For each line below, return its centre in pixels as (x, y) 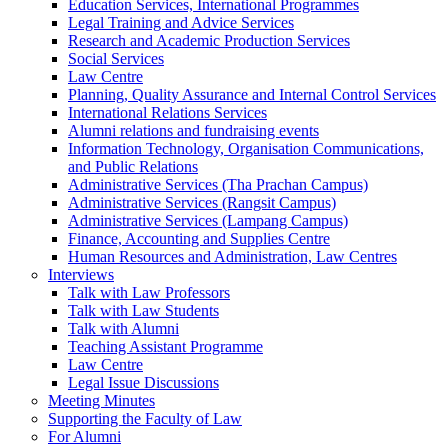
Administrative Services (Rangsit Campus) (202, 203)
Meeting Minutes (101, 401)
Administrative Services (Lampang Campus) (208, 221)
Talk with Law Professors (149, 293)
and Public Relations (133, 167)
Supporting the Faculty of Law (145, 419)
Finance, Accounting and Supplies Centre (199, 239)
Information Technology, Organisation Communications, (246, 149)
